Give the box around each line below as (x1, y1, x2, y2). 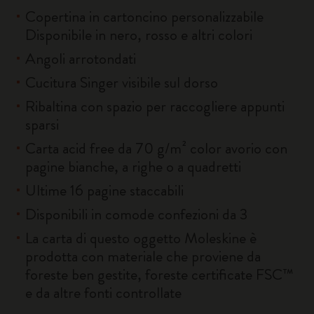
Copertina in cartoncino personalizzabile (25, 6, 264, 27)
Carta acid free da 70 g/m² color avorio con (25, 137, 287, 159)
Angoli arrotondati (25, 48, 136, 69)
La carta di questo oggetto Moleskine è (25, 227, 257, 249)
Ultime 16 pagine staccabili (25, 179, 184, 201)
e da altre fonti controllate (25, 282, 182, 303)
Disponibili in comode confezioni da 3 (25, 203, 247, 225)
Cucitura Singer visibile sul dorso (25, 71, 218, 93)
